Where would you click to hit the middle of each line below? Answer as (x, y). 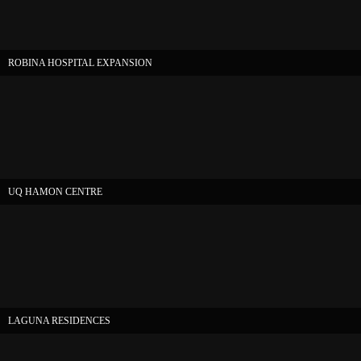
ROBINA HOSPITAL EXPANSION (80, 63)
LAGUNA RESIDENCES (59, 321)
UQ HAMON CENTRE (55, 192)
